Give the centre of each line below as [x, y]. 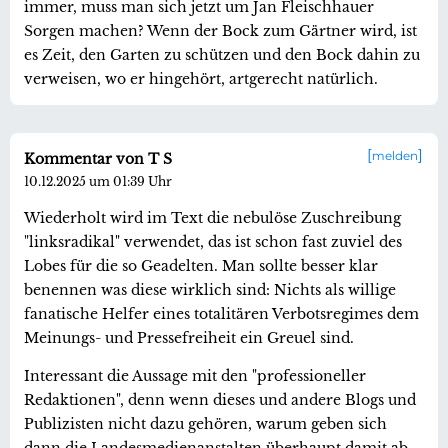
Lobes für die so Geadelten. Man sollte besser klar [201, 265]
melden [395, 155]
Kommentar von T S [98, 158]
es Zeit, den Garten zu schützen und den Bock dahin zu [222, 54]
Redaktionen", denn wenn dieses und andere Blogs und [220, 399]
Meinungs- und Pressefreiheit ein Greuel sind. [189, 337]
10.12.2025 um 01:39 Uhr [98, 181]
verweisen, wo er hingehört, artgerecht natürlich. [201, 78]
